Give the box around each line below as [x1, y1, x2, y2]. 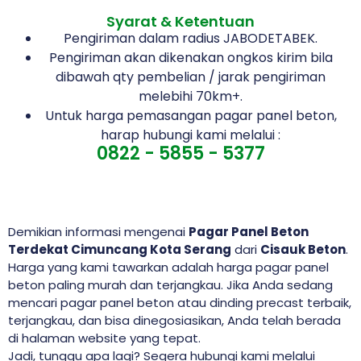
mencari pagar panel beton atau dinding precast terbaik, [8, 294, 351, 312]
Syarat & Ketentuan [106, 11, 255, 32]
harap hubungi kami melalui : [101, 126, 280, 145]
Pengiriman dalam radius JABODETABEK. [64, 29, 317, 48]
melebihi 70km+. [139, 87, 243, 106]
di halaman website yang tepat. [8, 330, 201, 347]
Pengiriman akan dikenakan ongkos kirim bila [48, 48, 333, 68]
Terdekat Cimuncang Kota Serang [8, 241, 231, 259]
